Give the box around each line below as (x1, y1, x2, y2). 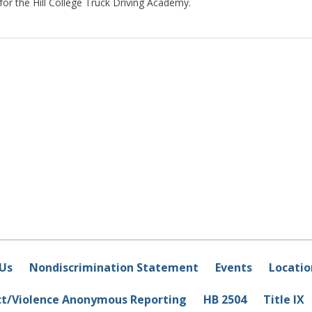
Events (214, 260, 252, 276)
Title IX (263, 292, 304, 308)
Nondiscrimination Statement (29, 260, 198, 276)
